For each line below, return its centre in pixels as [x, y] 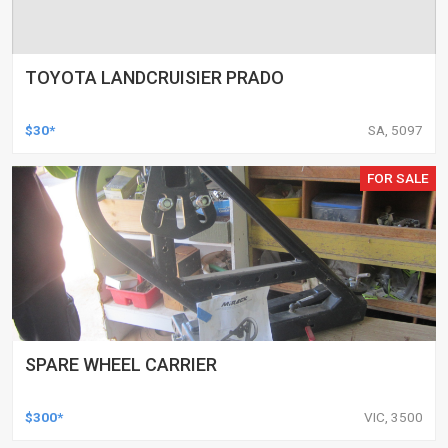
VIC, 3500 [393, 416]
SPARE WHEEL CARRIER [121, 364]
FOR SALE [398, 177]
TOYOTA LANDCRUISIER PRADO [154, 77]
